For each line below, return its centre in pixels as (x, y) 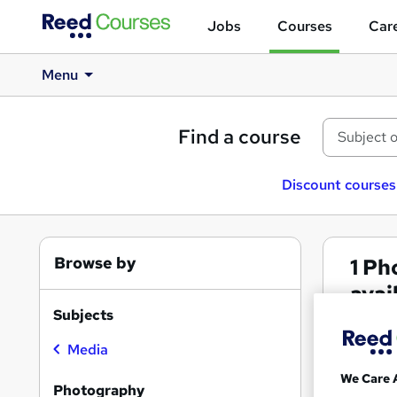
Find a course (240, 137)
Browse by (95, 263)
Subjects (83, 315)
